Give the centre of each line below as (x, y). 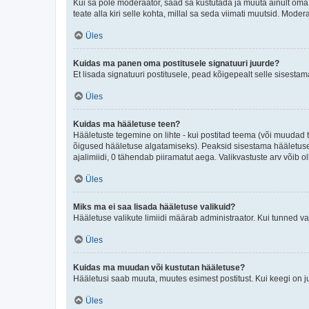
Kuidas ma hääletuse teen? (127, 124)
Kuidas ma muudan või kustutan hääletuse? (159, 267)
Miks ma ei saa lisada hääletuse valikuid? (154, 207)
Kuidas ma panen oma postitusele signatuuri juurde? (176, 63)
